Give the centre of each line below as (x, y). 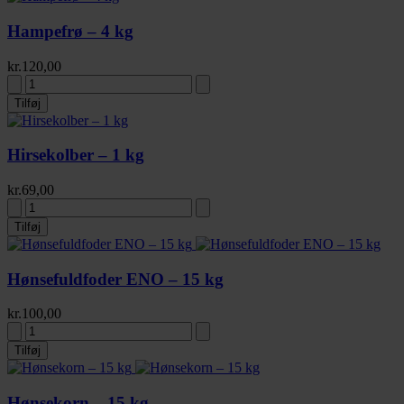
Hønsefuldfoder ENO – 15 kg (115, 279)
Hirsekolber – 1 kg (76, 155)
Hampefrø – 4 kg (70, 31)
